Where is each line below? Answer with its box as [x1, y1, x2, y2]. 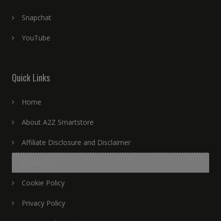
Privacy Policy [21, 198, 65, 208]
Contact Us [21, 158, 57, 168]
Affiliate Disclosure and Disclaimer [21, 138, 131, 147]
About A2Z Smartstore [21, 117, 94, 127]
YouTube [21, 33, 50, 43]
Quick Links [11, 71, 50, 84]
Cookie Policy [21, 178, 65, 188]
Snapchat [21, 13, 51, 23]
